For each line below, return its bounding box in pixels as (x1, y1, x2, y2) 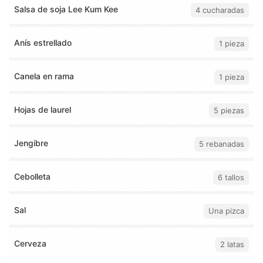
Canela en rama (14, 70, 74, 81)
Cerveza (14, 238, 46, 248)
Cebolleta (14, 171, 50, 181)
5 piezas (214, 106, 244, 116)
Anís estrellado (14, 37, 72, 48)
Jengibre (14, 137, 48, 148)
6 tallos (218, 173, 244, 183)
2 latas (220, 240, 244, 249)
